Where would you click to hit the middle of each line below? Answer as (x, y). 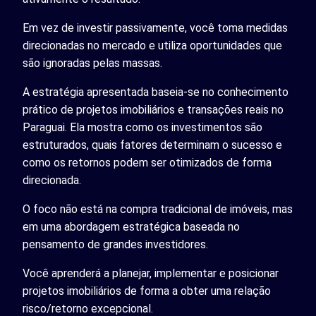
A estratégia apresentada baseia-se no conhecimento (156, 92)
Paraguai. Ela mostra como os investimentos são (142, 127)
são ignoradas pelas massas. (92, 63)
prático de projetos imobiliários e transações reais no (153, 110)
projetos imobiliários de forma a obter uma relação (147, 291)
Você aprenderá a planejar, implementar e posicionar (151, 273)
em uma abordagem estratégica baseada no (131, 227)
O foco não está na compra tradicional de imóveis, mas (158, 209)
